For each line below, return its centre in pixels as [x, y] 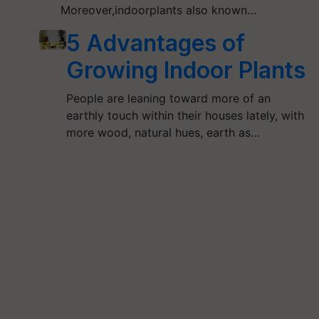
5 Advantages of [155, 43]
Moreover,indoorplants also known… [159, 10]
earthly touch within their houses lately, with [185, 115]
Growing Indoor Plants [185, 70]
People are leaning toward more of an [168, 98]
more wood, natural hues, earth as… [163, 132]
